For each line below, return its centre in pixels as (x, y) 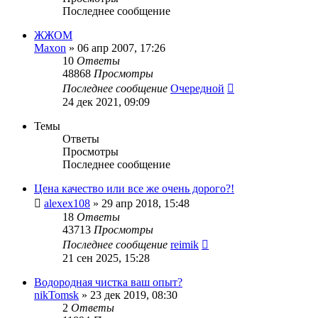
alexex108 (67, 203)
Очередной (197, 88)
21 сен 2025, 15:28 (106, 258)
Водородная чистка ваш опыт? (108, 282)
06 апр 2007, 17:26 (121, 48)
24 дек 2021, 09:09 (106, 102)
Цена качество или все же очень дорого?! (134, 188)
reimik (185, 244)
